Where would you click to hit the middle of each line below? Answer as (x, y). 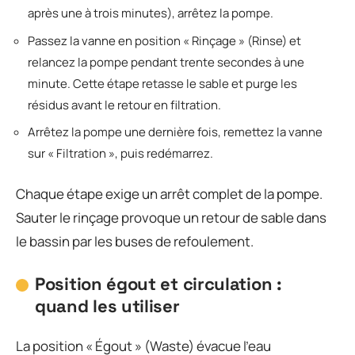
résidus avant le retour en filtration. (124, 105)
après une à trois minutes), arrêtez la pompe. (151, 13)
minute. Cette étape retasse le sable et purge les (162, 83)
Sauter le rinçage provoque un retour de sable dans (171, 217)
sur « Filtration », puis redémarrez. (120, 153)
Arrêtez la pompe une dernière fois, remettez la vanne (175, 132)
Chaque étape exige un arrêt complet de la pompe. (169, 193)
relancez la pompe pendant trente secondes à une (166, 62)
